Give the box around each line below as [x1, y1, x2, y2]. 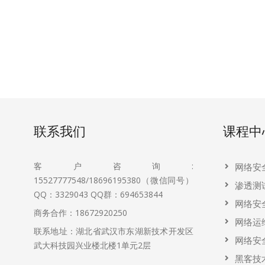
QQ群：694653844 [91, 189, 163, 200]
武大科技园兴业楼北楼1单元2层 [34, 240, 151, 251]
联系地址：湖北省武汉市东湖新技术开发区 [34, 225, 193, 237]
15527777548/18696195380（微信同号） [34, 174, 193, 186]
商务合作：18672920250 [34, 207, 127, 218]
